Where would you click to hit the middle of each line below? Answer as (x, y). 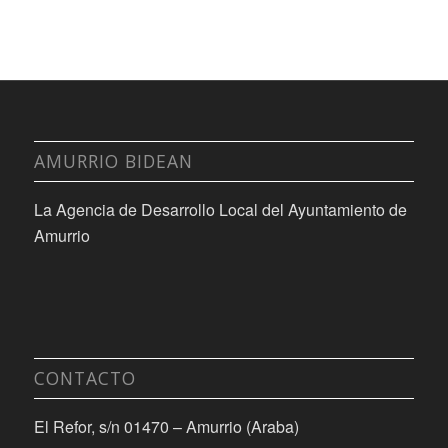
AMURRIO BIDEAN (113, 161)
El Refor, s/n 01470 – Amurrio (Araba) (166, 426)
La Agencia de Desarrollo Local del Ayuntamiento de (220, 210)
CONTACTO (84, 377)
